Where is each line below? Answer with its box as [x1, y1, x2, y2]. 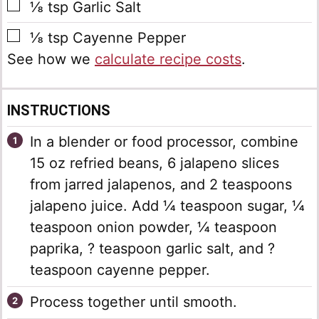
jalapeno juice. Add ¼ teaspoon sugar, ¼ [30, 197, 305, 215]
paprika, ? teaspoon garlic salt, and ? [30, 240, 275, 258]
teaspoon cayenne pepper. [30, 261, 210, 279]
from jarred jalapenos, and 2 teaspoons [30, 176, 292, 194]
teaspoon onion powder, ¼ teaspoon [30, 219, 277, 236]
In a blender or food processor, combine [30, 133, 298, 151]
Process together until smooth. [30, 293, 237, 311]
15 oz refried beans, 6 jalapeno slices [30, 155, 279, 172]
